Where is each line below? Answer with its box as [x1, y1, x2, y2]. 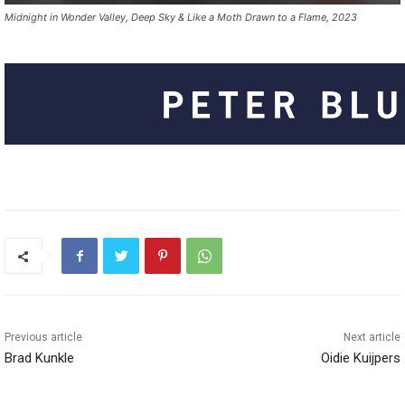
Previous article [5, 331, 82, 344]
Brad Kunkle [5, 350, 74, 367]
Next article [343, 331, 400, 344]
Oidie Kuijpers [320, 350, 400, 367]
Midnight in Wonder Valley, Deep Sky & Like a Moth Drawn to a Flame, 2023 [5, 11, 357, 24]
